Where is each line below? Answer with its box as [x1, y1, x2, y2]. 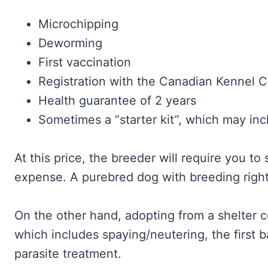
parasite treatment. [14, 246, 121, 261]
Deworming [38, 36, 102, 51]
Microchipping [38, 17, 118, 32]
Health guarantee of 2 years [38, 93, 196, 108]
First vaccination [38, 55, 131, 70]
